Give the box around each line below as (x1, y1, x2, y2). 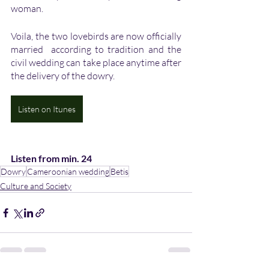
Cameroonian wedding (27, 166, 109, 177)
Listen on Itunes (18, 104, 76, 115)
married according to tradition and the (11, 43, 181, 56)
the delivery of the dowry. (11, 70, 116, 82)
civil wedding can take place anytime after (11, 56, 181, 69)
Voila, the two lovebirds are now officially (11, 30, 181, 43)
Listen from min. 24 (11, 153, 92, 165)
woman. (11, 2, 45, 15)
